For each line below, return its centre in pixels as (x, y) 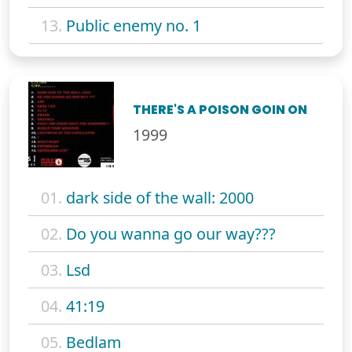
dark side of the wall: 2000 (160, 197)
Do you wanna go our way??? (171, 233)
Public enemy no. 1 (134, 25)
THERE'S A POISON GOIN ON (220, 109)
